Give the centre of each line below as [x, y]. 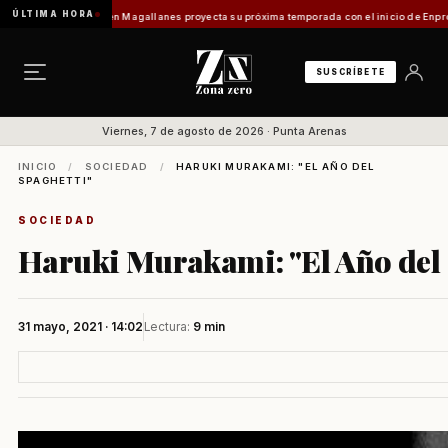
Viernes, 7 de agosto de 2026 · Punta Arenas [224, 131]
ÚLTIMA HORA [53, 14]
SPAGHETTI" [55, 180]
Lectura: [168, 326]
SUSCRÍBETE [350, 72]
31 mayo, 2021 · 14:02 [80, 326]
